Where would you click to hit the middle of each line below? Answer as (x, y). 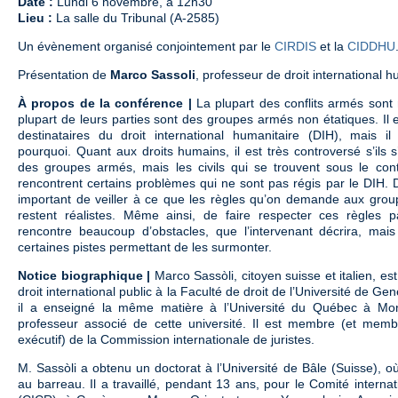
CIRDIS (295, 46)
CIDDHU (371, 46)
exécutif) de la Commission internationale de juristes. (166, 339)
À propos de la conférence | (105, 103)
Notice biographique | (84, 275)
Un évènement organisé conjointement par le (146, 46)
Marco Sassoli (153, 74)
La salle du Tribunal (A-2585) (136, 17)
